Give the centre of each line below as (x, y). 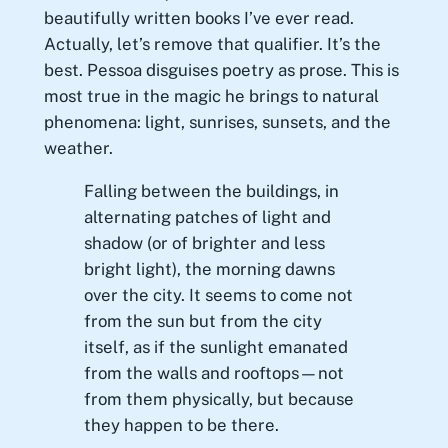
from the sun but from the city (202, 321)
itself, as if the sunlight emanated (215, 347)
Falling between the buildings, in (211, 191)
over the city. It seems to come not (218, 295)
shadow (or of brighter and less (204, 243)
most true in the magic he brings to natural (211, 96)
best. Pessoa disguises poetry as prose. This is (221, 70)
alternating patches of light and (207, 217)
